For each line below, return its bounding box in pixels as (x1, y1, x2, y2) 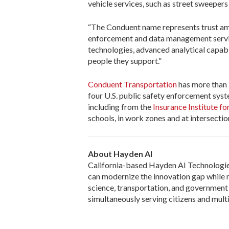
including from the (88, 102, 153, 112)
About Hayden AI (88, 149, 152, 159)
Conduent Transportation (88, 79, 178, 89)
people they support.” (88, 56, 162, 66)
